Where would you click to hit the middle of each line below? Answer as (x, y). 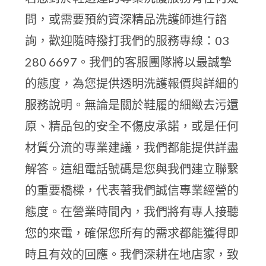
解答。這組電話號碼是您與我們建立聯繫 (132, 169)
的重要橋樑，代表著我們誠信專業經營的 (132, 190)
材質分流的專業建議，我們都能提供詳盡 (132, 147)
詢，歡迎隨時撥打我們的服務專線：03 (127, 40)
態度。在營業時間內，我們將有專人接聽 (132, 211)
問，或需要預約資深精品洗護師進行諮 (126, 19)
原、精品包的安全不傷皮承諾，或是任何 (132, 126)
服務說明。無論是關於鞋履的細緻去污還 (132, 104)
